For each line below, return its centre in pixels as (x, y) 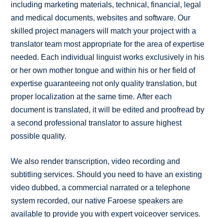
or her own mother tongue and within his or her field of (103, 70)
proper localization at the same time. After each (91, 96)
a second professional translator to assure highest (96, 123)
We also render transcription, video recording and (96, 161)
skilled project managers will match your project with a (104, 31)
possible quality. (39, 136)
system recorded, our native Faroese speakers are (97, 200)
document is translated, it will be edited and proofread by (108, 109)
